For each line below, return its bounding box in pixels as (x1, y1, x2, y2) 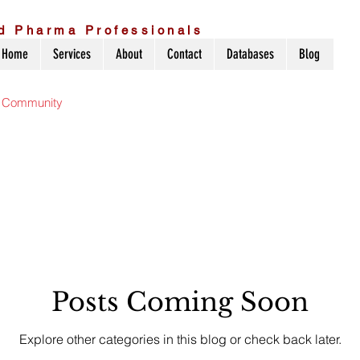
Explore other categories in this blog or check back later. (18, 331, 342, 347)
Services (52, 46, 91, 62)
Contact (166, 46, 202, 62)
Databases (226, 46, 274, 62)
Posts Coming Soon (51, 286, 309, 318)
